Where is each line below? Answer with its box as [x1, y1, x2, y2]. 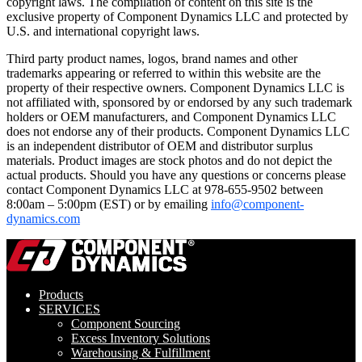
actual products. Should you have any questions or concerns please [6, 167, 346, 182]
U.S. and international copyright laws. [6, 23, 200, 38]
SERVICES [39, 301, 100, 316]
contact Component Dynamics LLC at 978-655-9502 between [6, 182, 323, 196]
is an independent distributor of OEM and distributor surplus [6, 138, 313, 153]
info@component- [211, 196, 304, 211]
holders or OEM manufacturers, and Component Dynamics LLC [6, 109, 336, 124]
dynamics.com [6, 211, 80, 225]
